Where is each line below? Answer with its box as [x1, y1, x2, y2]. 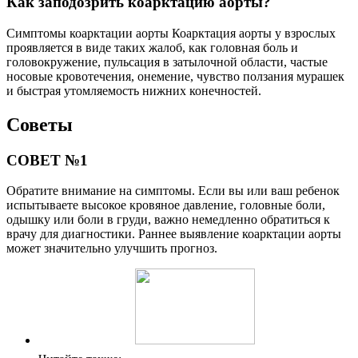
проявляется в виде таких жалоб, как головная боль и [6, 40, 298, 54]
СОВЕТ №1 [6, 151, 88, 169]
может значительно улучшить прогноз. [6, 241, 217, 256]
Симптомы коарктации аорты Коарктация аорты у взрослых [6, 26, 336, 40]
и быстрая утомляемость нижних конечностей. [6, 83, 261, 97]
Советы [6, 113, 73, 135]
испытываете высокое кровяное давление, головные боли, [6, 198, 325, 213]
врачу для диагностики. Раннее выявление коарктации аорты [6, 227, 341, 241]
